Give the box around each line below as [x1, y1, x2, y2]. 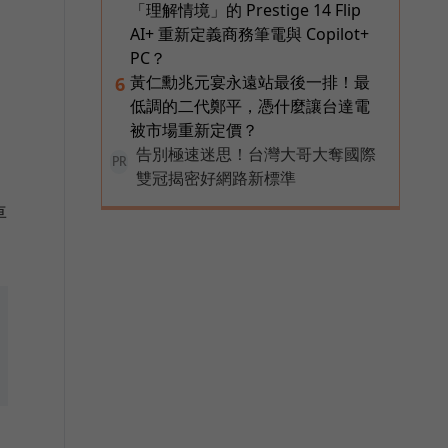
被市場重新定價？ [130, 119, 258, 142]
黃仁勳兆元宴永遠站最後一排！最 [130, 71, 370, 94]
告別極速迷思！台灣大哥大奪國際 [136, 143, 376, 166]
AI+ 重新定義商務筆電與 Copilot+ [130, 23, 369, 46]
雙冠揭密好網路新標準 [136, 167, 296, 190]
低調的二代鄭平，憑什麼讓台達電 [130, 95, 370, 118]
